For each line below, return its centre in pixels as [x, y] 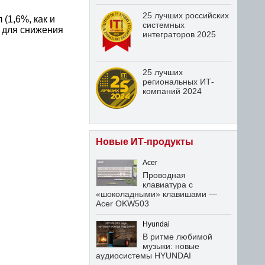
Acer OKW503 [122, 203]
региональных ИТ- [178, 82]
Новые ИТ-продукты [145, 142]
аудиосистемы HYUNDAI [143, 256]
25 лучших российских [186, 15]
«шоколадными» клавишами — [156, 194]
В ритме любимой [177, 237]
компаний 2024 [172, 91]
